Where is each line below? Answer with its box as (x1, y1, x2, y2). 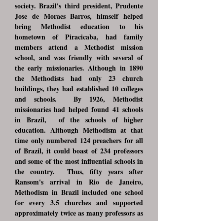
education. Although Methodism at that (15, 125, 143, 135)
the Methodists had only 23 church (15, 73, 143, 83)
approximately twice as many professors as (15, 208, 143, 218)
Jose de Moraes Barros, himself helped (15, 11, 143, 21)
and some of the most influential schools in (15, 156, 143, 166)
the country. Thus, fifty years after (15, 166, 143, 177)
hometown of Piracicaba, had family (15, 32, 143, 42)
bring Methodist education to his (15, 21, 143, 32)
